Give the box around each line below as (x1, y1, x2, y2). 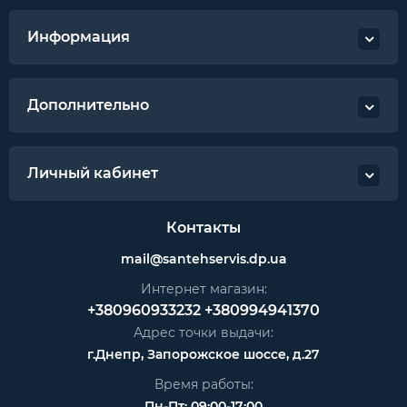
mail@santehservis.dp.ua (120, 251, 287, 268)
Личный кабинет (27, 164, 158, 183)
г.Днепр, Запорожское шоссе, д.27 (87, 346, 320, 363)
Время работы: (154, 376, 253, 393)
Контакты (166, 219, 241, 237)
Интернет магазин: (140, 281, 267, 298)
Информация (27, 28, 130, 46)
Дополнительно (27, 96, 149, 114)
